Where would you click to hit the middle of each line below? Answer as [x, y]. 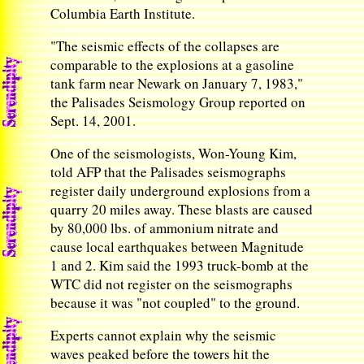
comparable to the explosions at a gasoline [173, 65]
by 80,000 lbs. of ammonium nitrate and [165, 228]
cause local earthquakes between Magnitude [178, 247]
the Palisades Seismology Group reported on [178, 102]
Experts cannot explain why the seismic [164, 335]
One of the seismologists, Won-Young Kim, [174, 153]
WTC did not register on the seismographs [172, 284]
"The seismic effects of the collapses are [165, 46]
